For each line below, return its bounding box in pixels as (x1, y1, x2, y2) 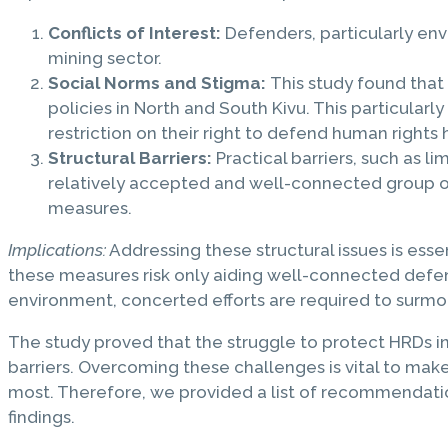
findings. (8, 406, 75, 427)
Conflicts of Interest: (48, 22, 221, 43)
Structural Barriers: (48, 147, 212, 168)
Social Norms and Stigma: (48, 72, 270, 93)
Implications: (8, 239, 106, 260)
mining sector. (48, 47, 162, 68)
